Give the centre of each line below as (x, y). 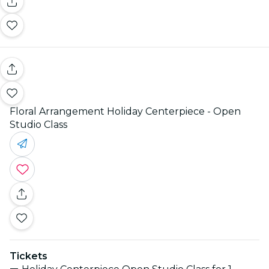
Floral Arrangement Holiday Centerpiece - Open (125, 111)
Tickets (29, 256)
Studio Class (38, 124)
